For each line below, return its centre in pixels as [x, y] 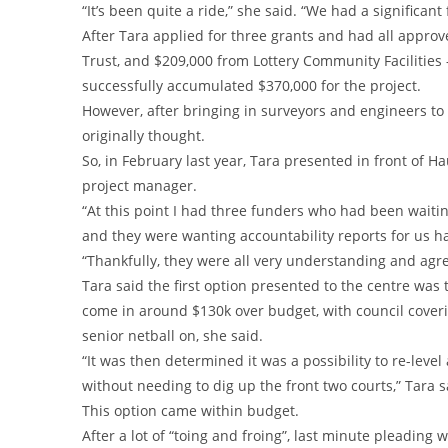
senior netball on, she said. [172, 335]
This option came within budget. [190, 410]
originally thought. [143, 135]
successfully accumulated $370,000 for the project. [251, 85]
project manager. [139, 185]
